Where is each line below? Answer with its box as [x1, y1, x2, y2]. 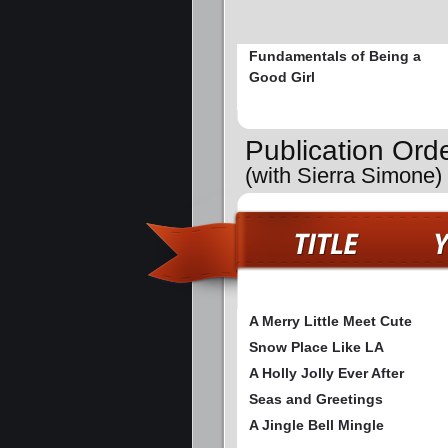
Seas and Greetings [249, 390, 383, 407]
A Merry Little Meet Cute [249, 312, 412, 329]
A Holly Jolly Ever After [249, 364, 404, 381]
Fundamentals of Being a [249, 48, 421, 65]
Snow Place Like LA [249, 338, 384, 355]
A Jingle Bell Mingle [249, 416, 384, 433]
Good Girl [249, 69, 315, 86]
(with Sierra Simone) [245, 162, 442, 188]
